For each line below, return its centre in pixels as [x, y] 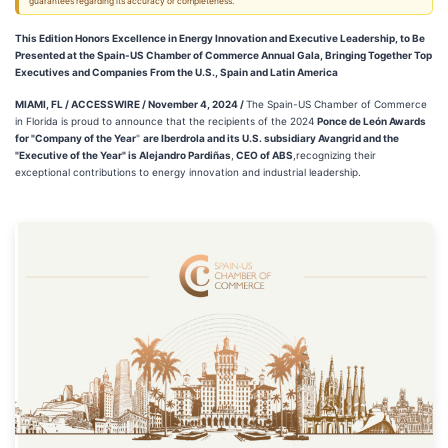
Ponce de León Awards [371, 121]
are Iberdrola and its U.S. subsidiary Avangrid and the [271, 138]
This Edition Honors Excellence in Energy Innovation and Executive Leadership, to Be [220, 38]
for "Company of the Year [75, 138]
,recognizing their [334, 155]
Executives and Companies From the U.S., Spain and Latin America [176, 72]
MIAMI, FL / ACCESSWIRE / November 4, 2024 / [130, 104]
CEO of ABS [263, 155]
